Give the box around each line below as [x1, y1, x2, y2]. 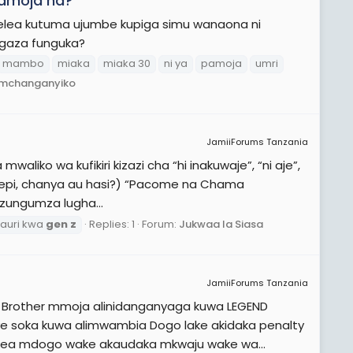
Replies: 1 [89, 217, 135, 232]
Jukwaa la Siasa [179, 217, 263, 232]
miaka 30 [103, 56, 150, 72]
